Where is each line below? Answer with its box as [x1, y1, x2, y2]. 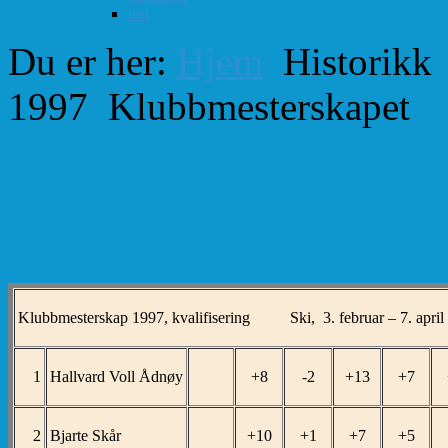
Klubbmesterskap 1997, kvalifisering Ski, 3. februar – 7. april [18, 309, 444, 327]
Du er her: [8, 39, 177, 83]
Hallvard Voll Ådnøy [50, 368, 183, 386]
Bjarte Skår [50, 427, 121, 445]
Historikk [283, 39, 432, 83]
